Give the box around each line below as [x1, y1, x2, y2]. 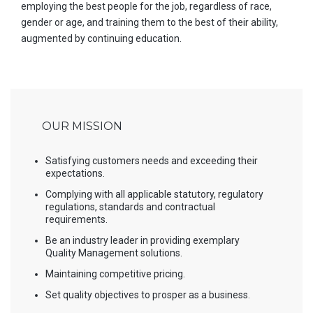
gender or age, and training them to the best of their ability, [21, 17, 278, 28]
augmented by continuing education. [21, 33, 182, 44]
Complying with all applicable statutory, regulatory [45, 189, 263, 200]
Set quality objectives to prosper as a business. [45, 289, 250, 300]
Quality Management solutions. [45, 247, 182, 259]
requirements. [45, 214, 108, 225]
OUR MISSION [42, 119, 122, 133]
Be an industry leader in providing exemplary [45, 235, 240, 246]
